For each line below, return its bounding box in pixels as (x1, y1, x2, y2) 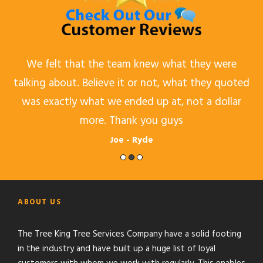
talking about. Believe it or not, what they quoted (14, 74, 249, 92)
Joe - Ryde (110, 133, 153, 147)
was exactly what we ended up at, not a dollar (22, 93, 241, 111)
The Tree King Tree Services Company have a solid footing (18, 227, 241, 241)
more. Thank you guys (80, 112, 183, 130)
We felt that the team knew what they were (26, 55, 237, 73)
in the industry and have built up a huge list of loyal (18, 241, 215, 256)
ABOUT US (18, 195, 61, 208)
